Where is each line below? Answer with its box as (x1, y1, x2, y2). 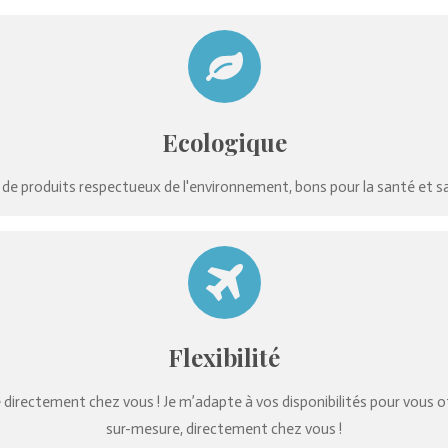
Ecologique (161, 125, 287, 158)
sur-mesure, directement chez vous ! (106, 420, 342, 439)
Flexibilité (168, 341, 280, 374)
